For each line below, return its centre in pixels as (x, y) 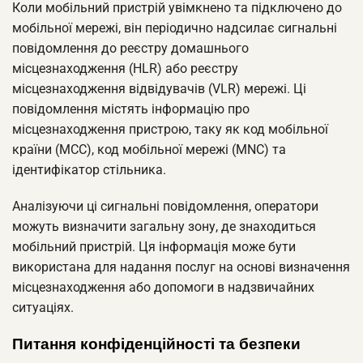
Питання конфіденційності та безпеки (156, 344)
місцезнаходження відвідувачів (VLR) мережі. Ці (159, 88)
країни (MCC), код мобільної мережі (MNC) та (149, 149)
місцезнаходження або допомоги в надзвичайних (163, 288)
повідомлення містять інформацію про (131, 109)
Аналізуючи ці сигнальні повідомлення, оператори (165, 207)
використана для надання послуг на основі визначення (181, 267)
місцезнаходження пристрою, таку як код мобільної (170, 129)
